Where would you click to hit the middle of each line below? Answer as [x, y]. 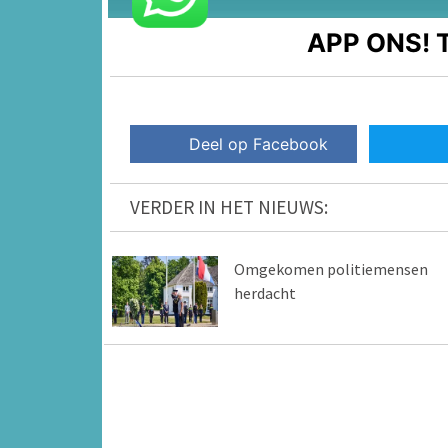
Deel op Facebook [259, 144]
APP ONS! [369, 42]
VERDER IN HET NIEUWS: [229, 207]
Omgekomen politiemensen [330, 269]
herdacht [264, 293]
